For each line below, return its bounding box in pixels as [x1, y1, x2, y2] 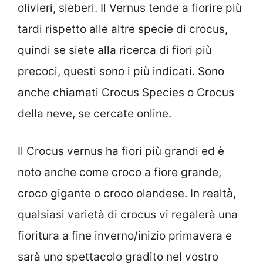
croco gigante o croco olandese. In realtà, [18, 187, 236, 201]
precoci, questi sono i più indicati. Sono [18, 64, 224, 78]
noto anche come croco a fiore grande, [18, 166, 221, 180]
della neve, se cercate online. [18, 106, 171, 120]
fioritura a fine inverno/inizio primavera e [18, 229, 232, 243]
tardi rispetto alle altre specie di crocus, [18, 22, 228, 36]
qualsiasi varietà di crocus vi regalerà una [18, 208, 238, 222]
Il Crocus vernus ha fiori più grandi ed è [18, 144, 224, 159]
